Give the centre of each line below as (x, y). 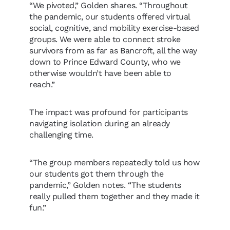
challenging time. (63, 135)
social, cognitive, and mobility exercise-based (114, 28)
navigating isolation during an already (100, 123)
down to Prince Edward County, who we (105, 62)
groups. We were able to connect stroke (105, 39)
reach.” (43, 84)
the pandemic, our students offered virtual (110, 17)
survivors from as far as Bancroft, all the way (113, 51)
